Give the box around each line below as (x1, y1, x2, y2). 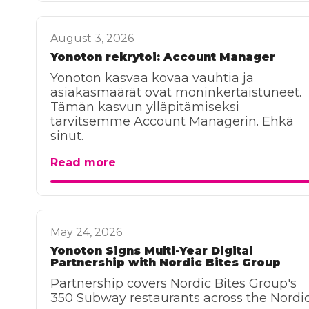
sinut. (50, 128, 83, 143)
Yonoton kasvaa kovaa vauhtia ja (50, 70, 254, 86)
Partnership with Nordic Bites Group (50, 256, 281, 269)
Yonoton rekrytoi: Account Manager (50, 50, 275, 63)
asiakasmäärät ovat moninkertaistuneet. (50, 85, 301, 100)
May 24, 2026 (50, 226, 122, 239)
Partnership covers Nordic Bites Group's (50, 276, 297, 291)
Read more (50, 156, 116, 169)
